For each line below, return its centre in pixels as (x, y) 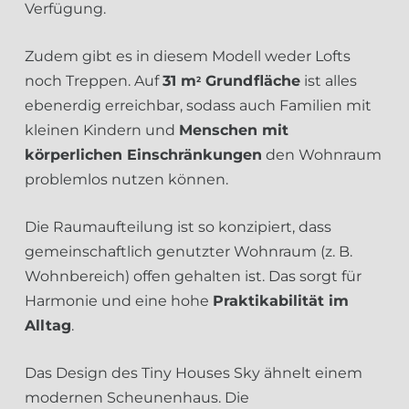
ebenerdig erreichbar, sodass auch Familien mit (198, 105)
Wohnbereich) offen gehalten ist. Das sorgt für (193, 276)
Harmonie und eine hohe (119, 301)
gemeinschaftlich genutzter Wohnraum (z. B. (189, 252)
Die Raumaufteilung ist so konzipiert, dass (178, 227)
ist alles (329, 81)
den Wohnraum (322, 155)
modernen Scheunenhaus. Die (137, 398)
